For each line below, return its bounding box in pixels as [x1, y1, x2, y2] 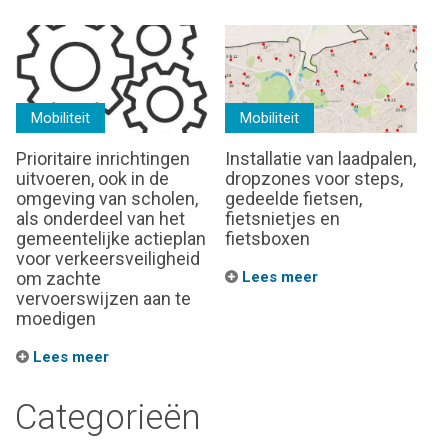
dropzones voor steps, [225, 167, 403, 189]
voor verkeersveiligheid [16, 247, 200, 269]
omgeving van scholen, [16, 187, 198, 209]
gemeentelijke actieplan [16, 227, 206, 249]
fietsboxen [225, 227, 310, 249]
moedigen [16, 307, 96, 329]
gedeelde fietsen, [225, 187, 362, 209]
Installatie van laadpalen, [225, 147, 416, 169]
